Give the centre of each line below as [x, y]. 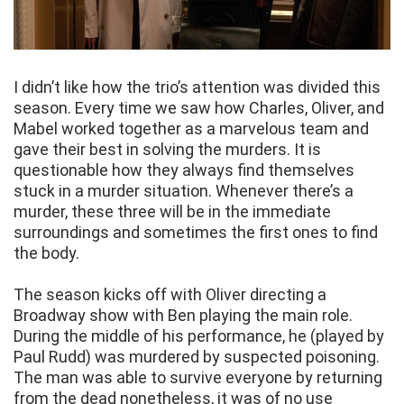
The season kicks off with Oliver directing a [170, 295]
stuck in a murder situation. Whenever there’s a [184, 191]
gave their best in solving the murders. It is [167, 150]
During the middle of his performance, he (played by [199, 336]
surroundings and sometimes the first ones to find [196, 233]
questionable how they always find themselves [184, 170]
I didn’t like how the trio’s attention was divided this [197, 87]
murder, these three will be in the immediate [172, 212]
